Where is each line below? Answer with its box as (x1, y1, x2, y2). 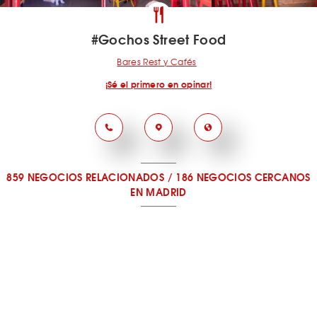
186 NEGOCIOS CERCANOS (175, 169, 311, 185)
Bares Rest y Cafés (117, 55, 197, 68)
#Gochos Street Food (91, 29, 226, 49)
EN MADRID (130, 184, 187, 200)
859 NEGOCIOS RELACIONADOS (6, 169, 165, 185)
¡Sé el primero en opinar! (105, 77, 212, 91)
